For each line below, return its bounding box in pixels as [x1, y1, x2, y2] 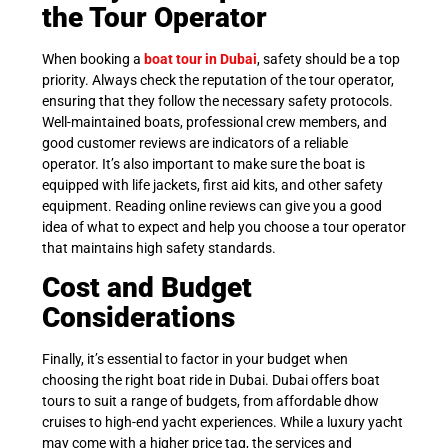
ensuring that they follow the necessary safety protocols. [42, 92, 393, 109]
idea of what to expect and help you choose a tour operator [42, 218, 406, 235]
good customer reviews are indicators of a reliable [42, 134, 348, 151]
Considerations [42, 301, 235, 335]
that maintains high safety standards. [42, 239, 276, 256]
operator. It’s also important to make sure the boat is [42, 155, 365, 172]
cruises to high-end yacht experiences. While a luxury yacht [42, 414, 403, 431]
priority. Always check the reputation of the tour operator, [42, 71, 394, 88]
